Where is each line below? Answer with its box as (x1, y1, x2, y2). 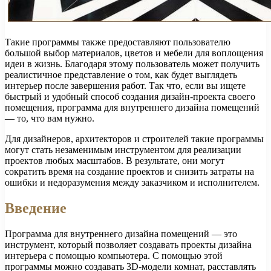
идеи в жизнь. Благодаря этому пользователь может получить (5, 59, 260, 70)
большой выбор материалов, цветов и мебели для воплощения (5, 48, 263, 59)
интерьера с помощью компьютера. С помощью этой (5, 250, 223, 261)
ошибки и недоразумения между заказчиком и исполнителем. (5, 177, 260, 188)
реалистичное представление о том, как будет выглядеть (5, 70, 237, 80)
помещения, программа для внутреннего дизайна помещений (5, 102, 260, 113)
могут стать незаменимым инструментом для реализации (5, 145, 241, 155)
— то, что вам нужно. (5, 113, 94, 124)
